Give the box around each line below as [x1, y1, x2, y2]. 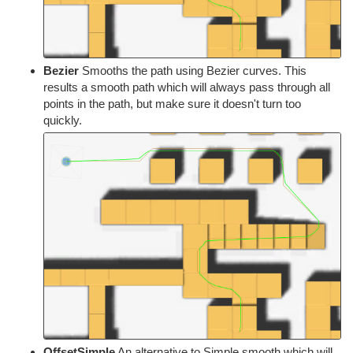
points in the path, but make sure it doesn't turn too [43, 97, 301, 111]
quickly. [43, 113, 82, 128]
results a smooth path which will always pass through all [43, 80, 330, 95]
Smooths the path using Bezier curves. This [79, 64, 307, 78]
